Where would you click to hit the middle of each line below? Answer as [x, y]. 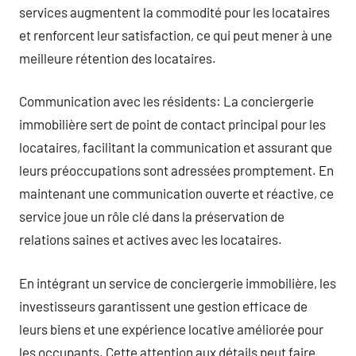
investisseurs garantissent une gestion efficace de [163, 306]
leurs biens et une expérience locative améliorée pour [171, 329]
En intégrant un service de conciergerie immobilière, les [178, 282]
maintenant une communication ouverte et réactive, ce [176, 193]
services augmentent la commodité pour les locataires [174, 12]
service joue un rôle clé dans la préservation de [152, 216]
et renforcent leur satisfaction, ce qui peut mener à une [176, 35]
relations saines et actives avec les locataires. [151, 239]
